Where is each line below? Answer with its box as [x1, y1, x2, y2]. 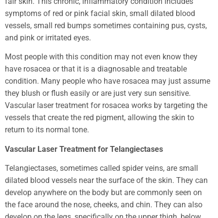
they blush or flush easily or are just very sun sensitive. [5, 89, 191, 98]
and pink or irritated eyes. [5, 33, 91, 42]
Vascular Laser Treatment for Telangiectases [5, 144, 163, 154]
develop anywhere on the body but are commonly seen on [5, 187, 202, 197]
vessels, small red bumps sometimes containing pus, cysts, [5, 20, 207, 30]
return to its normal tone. [5, 125, 89, 135]
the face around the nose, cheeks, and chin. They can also [5, 200, 202, 209]
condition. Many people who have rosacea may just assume [5, 76, 210, 86]
